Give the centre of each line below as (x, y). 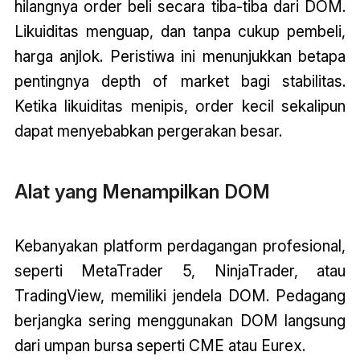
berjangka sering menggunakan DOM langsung (180, 321)
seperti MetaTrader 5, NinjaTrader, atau (180, 271)
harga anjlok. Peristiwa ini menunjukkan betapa (180, 56)
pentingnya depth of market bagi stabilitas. (180, 81)
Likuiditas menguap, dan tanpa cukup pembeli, (180, 31)
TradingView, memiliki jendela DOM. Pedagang (180, 296)
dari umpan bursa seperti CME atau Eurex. (160, 346)
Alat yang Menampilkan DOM (142, 192)
